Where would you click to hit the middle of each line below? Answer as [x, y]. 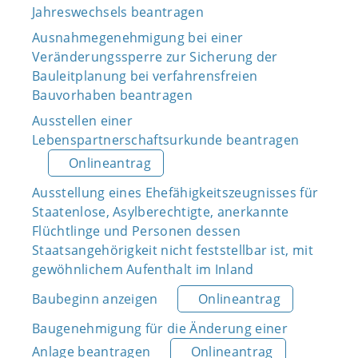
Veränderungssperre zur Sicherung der [155, 57]
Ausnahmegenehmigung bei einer [138, 38]
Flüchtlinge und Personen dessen [136, 231]
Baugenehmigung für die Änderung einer [160, 328]
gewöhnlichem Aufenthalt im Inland [143, 269]
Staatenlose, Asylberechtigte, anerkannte [161, 212]
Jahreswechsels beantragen [118, 12]
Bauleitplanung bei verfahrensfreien [145, 76]
